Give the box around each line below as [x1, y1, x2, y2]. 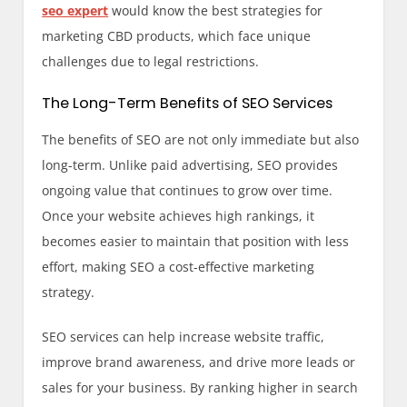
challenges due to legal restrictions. [42, 52, 260, 70]
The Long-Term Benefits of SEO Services [42, 92, 333, 114]
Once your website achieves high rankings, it [42, 206, 315, 224]
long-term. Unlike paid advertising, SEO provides [42, 155, 339, 174]
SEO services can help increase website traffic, [42, 327, 325, 345]
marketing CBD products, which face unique [42, 26, 312, 45]
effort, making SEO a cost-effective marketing [42, 257, 315, 275]
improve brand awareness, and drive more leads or [42, 352, 356, 371]
